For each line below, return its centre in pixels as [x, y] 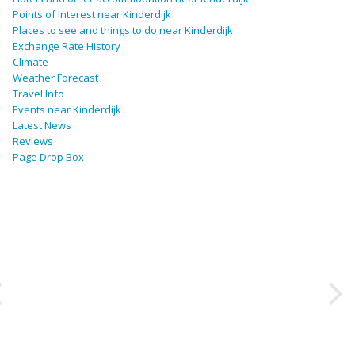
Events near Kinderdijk [67, 110]
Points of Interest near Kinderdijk [92, 15]
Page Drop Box [48, 157]
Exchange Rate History [67, 46]
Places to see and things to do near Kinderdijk [123, 31]
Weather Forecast [55, 78]
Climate [31, 62]
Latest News [42, 126]
